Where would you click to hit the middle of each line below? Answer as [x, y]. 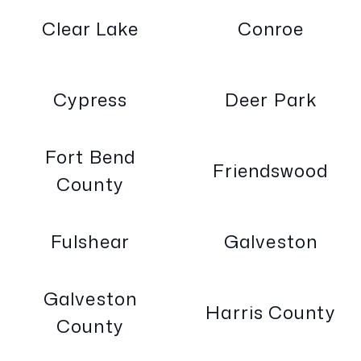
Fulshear [90, 242]
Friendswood [271, 171]
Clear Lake [90, 29]
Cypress [90, 100]
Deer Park [271, 100]
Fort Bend [90, 157]
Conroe [271, 29]
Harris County [271, 313]
